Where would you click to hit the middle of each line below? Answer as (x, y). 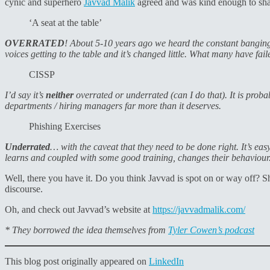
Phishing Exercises (65, 126)
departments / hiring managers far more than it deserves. (113, 105)
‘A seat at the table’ (65, 22)
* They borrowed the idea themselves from (86, 230)
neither (61, 95)
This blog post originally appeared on (77, 261)
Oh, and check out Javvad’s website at (79, 209)
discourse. (24, 189)
